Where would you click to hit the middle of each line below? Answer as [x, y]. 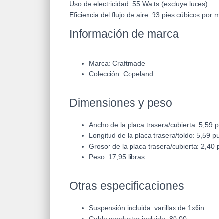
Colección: [106, 74]
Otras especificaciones [127, 186]
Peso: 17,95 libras [117, 157]
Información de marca [124, 34]
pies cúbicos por [188, 15]
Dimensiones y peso [121, 103]
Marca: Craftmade [117, 63]
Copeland [138, 74]
